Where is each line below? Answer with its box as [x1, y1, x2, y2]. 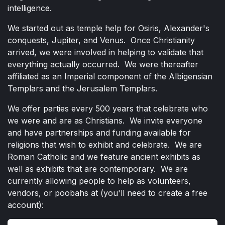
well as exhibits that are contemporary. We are [8, 163, 188, 174]
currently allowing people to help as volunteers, [8, 175, 191, 186]
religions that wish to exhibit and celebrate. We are [8, 139, 202, 150]
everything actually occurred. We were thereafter [8, 59, 198, 69]
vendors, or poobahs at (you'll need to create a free [8, 187, 207, 198]
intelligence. [8, 3, 57, 13]
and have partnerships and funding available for [8, 127, 191, 138]
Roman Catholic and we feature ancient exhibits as [8, 151, 200, 162]
